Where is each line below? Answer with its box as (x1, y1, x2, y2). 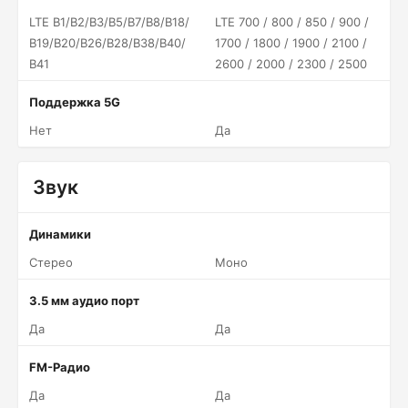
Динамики (29, 227, 91, 241)
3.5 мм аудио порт (29, 293, 139, 308)
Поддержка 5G (29, 95, 120, 109)
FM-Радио (29, 360, 90, 374)
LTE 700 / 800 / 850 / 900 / (215, 15, 369, 29)
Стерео (29, 255, 73, 270)
